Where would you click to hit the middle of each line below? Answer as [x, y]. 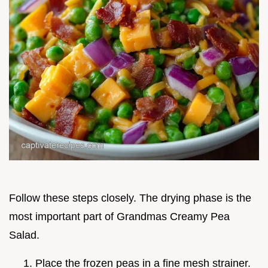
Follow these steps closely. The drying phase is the [130, 198]
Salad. [24, 235]
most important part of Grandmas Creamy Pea [119, 217]
